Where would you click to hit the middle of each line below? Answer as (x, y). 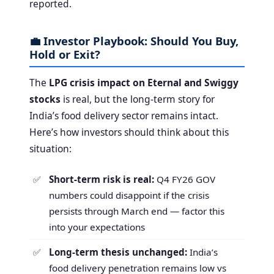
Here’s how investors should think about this (129, 132)
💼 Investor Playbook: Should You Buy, (134, 41)
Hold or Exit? (65, 54)
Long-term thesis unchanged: (118, 252)
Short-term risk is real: (102, 180)
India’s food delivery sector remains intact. (124, 116)
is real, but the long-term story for (138, 99)
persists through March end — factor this (137, 211)
